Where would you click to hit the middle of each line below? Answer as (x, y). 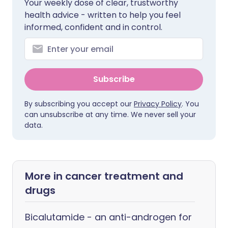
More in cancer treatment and (104, 176)
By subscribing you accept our (79, 104)
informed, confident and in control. (93, 27)
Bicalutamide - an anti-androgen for (108, 217)
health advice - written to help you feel (103, 15)
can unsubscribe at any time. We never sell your (110, 115)
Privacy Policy (158, 104)
